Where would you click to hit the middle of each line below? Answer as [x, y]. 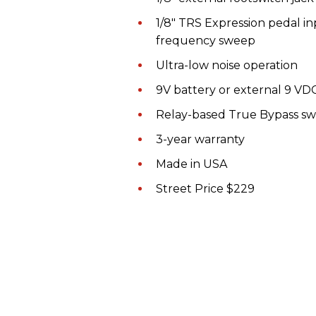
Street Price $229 [205, 188]
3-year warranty [200, 139]
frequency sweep [206, 40]
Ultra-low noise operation [227, 65]
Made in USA [192, 164]
